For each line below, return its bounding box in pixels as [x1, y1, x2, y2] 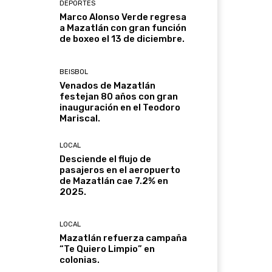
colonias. [59, 254, 100, 266]
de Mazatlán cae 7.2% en [59, 175, 169, 186]
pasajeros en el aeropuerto [59, 164, 181, 175]
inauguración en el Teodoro [59, 101, 181, 113]
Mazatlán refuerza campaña [59, 233, 188, 244]
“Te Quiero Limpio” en [59, 243, 155, 255]
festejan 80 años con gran [59, 90, 178, 102]
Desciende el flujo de [59, 153, 152, 165]
